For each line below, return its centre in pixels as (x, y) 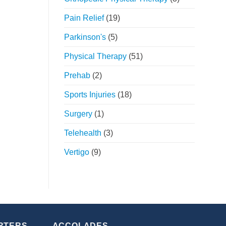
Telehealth (83, 133)
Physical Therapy (95, 56)
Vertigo (77, 152)
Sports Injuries (90, 95)
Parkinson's (85, 37)
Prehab (77, 76)
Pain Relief (84, 18)
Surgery (78, 114)
